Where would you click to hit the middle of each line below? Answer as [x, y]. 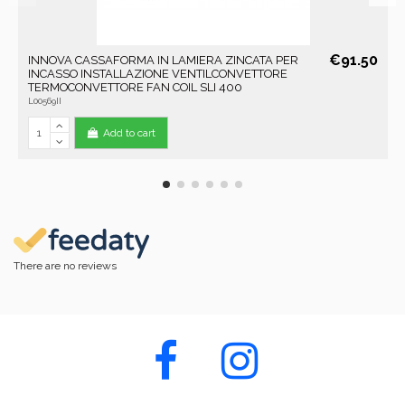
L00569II [44, 101]
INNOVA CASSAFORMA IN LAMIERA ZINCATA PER [163, 60]
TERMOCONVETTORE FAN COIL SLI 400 [135, 87]
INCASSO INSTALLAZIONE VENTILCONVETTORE [157, 73]
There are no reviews [65, 265]
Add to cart [130, 133]
